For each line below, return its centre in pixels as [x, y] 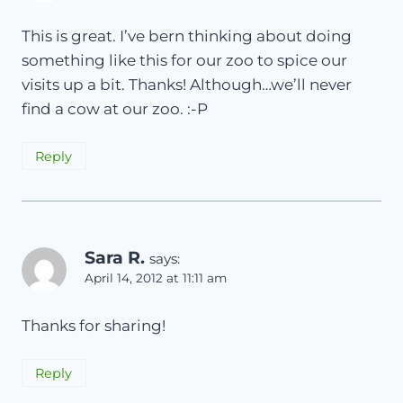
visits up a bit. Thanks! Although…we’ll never [187, 84]
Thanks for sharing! [94, 325]
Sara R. [115, 257]
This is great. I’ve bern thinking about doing [187, 36]
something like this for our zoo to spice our [184, 60]
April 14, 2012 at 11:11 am [156, 278]
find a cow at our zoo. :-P [115, 108]
